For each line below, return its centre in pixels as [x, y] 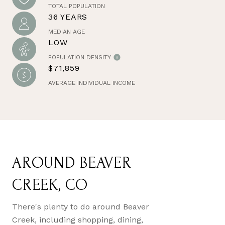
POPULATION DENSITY [80, 57]
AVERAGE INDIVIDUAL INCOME [92, 83]
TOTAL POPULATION [77, 6]
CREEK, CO [50, 185]
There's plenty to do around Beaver [81, 206]
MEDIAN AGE [67, 31]
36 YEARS [68, 17]
